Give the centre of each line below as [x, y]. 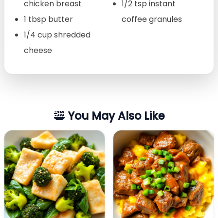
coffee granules [152, 19]
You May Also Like [114, 116]
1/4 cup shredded [57, 35]
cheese [38, 50]
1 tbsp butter [48, 19]
